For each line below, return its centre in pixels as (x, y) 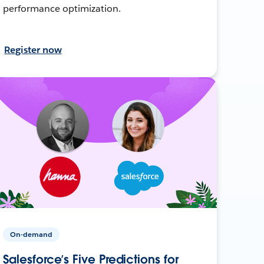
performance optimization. (62, 8)
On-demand (32, 234)
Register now (33, 49)
